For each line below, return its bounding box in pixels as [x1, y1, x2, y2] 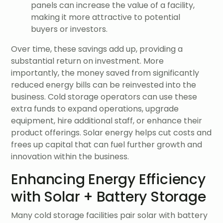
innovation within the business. [11, 150, 129, 162]
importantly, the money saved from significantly [11, 67, 200, 79]
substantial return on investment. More [11, 55, 164, 67]
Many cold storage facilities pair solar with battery [11, 210, 208, 222]
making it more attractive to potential [31, 11, 181, 23]
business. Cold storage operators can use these [11, 91, 198, 103]
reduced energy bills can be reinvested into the [11, 79, 197, 91]
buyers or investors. [31, 23, 108, 35]
